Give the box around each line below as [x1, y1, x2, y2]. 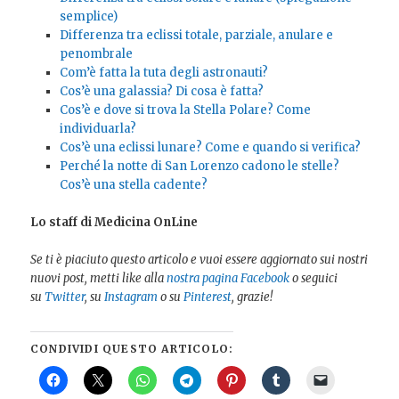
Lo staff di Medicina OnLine [30, 215, 199, 231]
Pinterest [183, 289, 232, 305]
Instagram [104, 289, 159, 305]
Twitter [45, 289, 85, 305]
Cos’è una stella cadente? [59, 177, 208, 193]
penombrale [59, 46, 133, 62]
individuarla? [59, 121, 136, 137]
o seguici [289, 271, 338, 287]
